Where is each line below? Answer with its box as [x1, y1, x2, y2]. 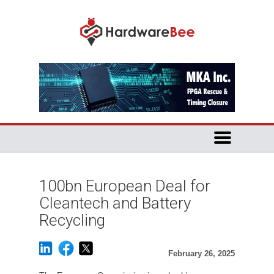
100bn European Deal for [39, 177, 210, 195]
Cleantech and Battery [39, 194, 191, 212]
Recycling [39, 211, 105, 229]
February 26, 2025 [168, 249, 235, 258]
